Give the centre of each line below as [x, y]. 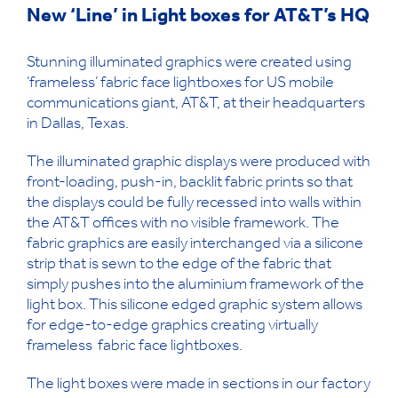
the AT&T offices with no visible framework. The [183, 224]
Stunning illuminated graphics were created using [189, 64]
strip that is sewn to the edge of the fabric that [179, 265]
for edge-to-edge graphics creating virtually [172, 326]
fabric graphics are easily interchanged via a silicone [195, 245]
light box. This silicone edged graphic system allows [195, 306]
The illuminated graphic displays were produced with [199, 163]
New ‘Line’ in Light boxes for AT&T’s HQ [198, 17]
